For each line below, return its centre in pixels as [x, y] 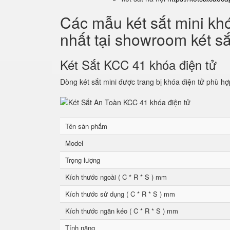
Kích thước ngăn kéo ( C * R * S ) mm [122, 211]
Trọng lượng [83, 160]
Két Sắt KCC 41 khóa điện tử [142, 64]
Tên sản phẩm [86, 126]
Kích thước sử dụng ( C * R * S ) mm [120, 194]
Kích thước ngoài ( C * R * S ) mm [116, 177]
